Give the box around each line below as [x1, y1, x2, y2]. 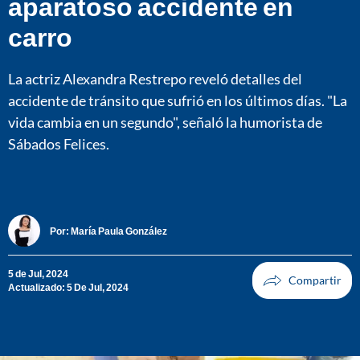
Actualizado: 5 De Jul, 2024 [8, 281, 129, 294]
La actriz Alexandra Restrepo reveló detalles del [8, 69, 302, 88]
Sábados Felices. [8, 134, 109, 153]
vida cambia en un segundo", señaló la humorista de [8, 112, 322, 131]
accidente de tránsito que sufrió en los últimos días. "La [8, 91, 347, 109]
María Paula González [71, 224, 167, 237]
